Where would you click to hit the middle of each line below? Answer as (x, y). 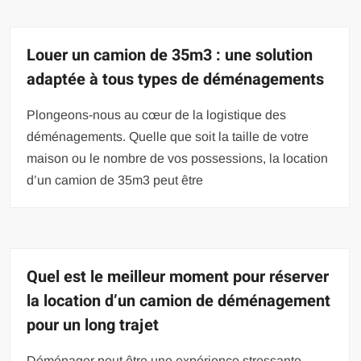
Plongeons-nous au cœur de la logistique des (157, 115)
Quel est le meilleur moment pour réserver (178, 277)
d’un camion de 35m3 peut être (115, 180)
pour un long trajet (93, 326)
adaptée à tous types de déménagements (176, 80)
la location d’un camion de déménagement (179, 301)
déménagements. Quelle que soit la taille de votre (168, 137)
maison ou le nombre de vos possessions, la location (178, 159)
